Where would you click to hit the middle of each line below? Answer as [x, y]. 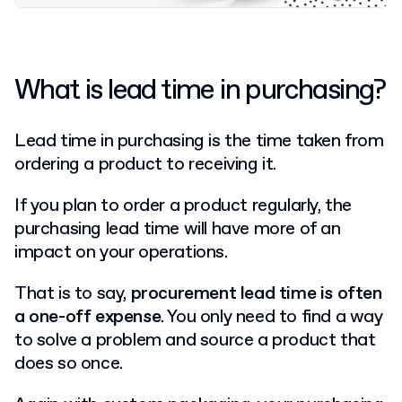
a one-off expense [88, 318]
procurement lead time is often [256, 294]
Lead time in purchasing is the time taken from [199, 142]
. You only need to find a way [272, 318]
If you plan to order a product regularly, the [184, 206]
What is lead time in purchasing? [200, 91]
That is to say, [73, 294]
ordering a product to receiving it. [148, 165]
